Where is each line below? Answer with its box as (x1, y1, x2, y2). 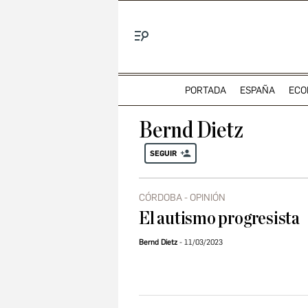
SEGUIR (150, 148, 177, 158)
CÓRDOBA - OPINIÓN (139, 192, 225, 203)
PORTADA (184, 84, 226, 96)
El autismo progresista (139, 209, 300, 228)
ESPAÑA (239, 84, 275, 96)
